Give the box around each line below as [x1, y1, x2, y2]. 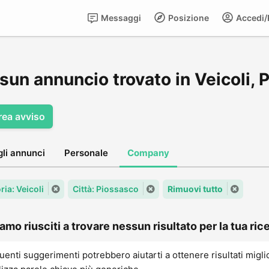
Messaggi [99, 13, 141, 23]
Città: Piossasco [73, 184, 139, 194]
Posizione [166, 13, 209, 23]
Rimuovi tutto [168, 184, 223, 194]
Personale [64, 147, 108, 159]
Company [127, 147, 169, 159]
